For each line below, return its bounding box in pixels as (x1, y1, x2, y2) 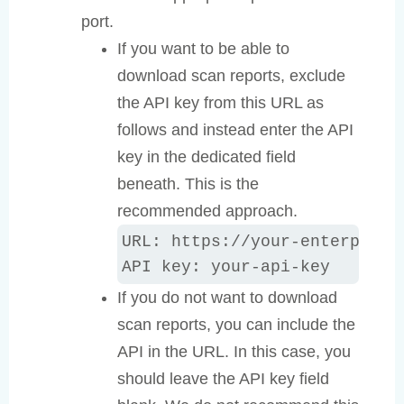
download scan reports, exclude (117, 67, 345, 86)
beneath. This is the (117, 175, 259, 194)
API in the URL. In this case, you (117, 343, 351, 362)
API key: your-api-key (122, 258, 330, 277)
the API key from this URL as (117, 94, 324, 113)
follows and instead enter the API (117, 121, 353, 140)
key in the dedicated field (117, 148, 296, 167)
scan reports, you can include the (117, 316, 355, 335)
